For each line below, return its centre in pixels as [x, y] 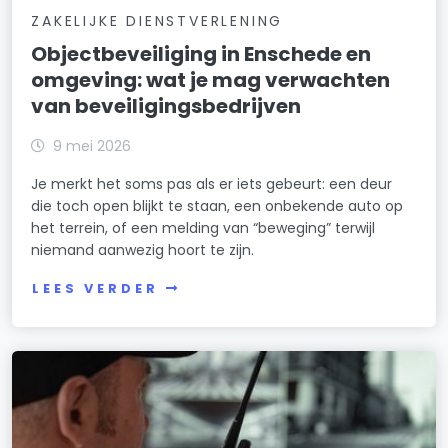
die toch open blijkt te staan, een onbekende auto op [217, 206]
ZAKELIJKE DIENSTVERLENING [157, 21]
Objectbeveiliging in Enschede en [201, 54]
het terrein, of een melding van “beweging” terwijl [203, 228]
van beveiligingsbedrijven [166, 106]
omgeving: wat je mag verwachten [211, 80]
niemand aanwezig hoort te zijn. [143, 250]
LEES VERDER [95, 288]
